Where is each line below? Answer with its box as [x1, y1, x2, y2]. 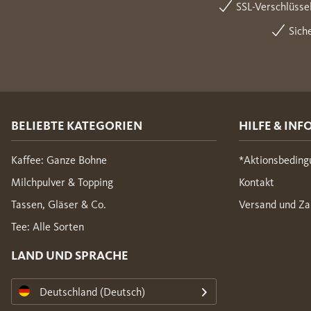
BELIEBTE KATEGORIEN [11, 117, 142, 133]
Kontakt [239, 175, 274, 189]
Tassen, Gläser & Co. [11, 197, 106, 211]
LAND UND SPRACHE [11, 247, 128, 263]
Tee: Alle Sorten [11, 219, 84, 233]
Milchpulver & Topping [11, 175, 113, 189]
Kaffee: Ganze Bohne [11, 153, 107, 167]
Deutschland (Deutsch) [40, 285, 145, 299]
